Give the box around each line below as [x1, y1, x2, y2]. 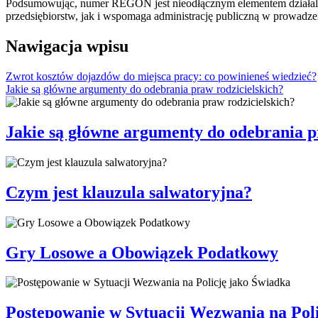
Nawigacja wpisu [6, 37, 128, 56]
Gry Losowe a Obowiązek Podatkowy [6, 243, 278, 262]
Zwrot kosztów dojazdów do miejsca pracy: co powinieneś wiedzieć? [6, 70, 317, 83]
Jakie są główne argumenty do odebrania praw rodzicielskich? [6, 83, 283, 96]
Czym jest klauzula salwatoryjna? [6, 182, 252, 202]
